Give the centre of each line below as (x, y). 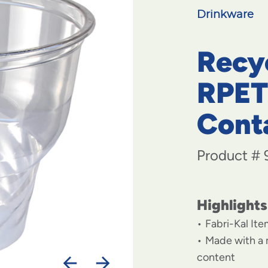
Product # (231, 156)
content (216, 258)
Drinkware (226, 15)
